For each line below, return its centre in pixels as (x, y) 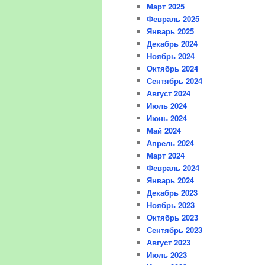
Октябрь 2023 (172, 218)
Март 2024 (166, 156)
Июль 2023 (167, 255)
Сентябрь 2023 (174, 230)
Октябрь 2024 (172, 69)
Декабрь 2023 (172, 193)
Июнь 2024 (167, 118)
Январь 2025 (170, 31)
